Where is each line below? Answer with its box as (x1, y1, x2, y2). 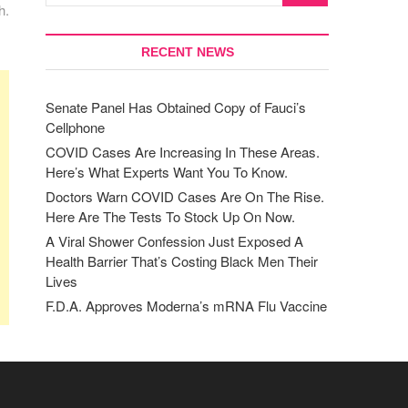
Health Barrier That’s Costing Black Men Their (46, 251, 318, 270)
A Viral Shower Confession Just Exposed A (46, 231, 303, 250)
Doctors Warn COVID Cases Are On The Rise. (46, 187, 324, 206)
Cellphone (46, 117, 105, 137)
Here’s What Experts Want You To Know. (46, 162, 288, 181)
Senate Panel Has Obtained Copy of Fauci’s (46, 97, 306, 117)
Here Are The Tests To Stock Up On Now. (46, 207, 295, 226)
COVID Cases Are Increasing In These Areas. (46, 142, 320, 161)
